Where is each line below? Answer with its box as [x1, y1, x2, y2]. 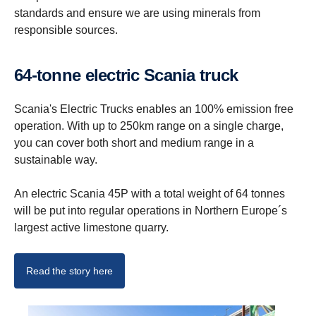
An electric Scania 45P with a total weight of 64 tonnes [14, 187, 285, 200]
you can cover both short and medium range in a [14, 136, 254, 149]
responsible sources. [14, 23, 118, 36]
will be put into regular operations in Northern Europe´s [14, 204, 287, 217]
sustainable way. [14, 153, 100, 166]
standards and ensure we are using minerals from [14, 6, 260, 19]
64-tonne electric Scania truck [23, 65, 238, 85]
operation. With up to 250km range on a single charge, [14, 119, 284, 132]
